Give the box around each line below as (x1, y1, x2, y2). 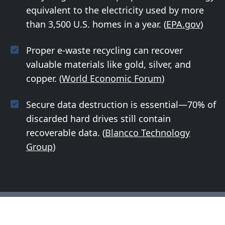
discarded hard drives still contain (26, 112, 171, 125)
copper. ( (26, 72, 62, 84)
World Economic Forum (62, 72, 162, 84)
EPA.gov (166, 18, 200, 30)
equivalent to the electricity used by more (26, 4, 204, 16)
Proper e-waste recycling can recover (26, 44, 183, 56)
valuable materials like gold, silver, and (26, 58, 191, 70)
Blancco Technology (105, 126, 190, 139)
